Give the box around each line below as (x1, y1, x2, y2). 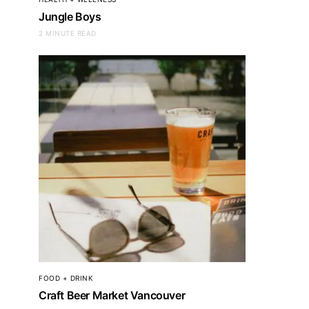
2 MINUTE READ (39, 28, 97, 37)
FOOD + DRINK (39, 273, 93, 282)
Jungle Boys (39, 9, 101, 23)
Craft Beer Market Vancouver (39, 288, 186, 302)
